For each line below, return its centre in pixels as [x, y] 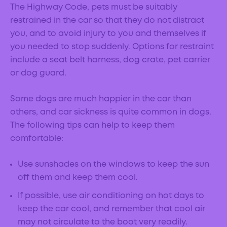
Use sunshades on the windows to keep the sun [113, 165]
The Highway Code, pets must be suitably [94, 8]
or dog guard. [39, 73]
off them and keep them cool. [79, 178]
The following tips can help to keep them [92, 126]
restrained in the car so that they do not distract [107, 21]
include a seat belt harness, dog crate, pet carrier [110, 60]
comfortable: [37, 139]
